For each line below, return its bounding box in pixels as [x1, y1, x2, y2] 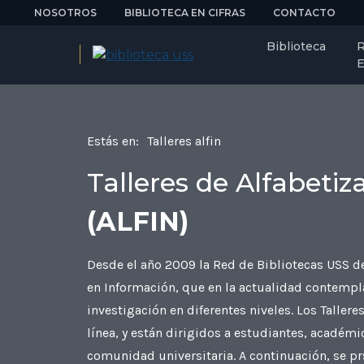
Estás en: [87, 133, 139, 149]
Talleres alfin [147, 133, 221, 149]
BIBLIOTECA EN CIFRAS [124, 6, 245, 19]
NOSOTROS [34, 6, 97, 19]
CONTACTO [273, 6, 336, 19]
